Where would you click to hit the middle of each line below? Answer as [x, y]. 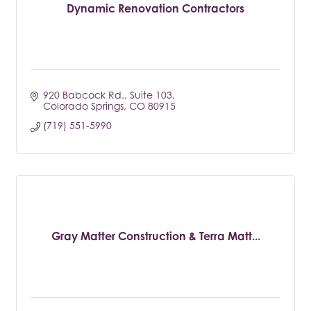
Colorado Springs [83, 106]
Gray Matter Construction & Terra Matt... [155, 236]
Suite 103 [151, 94]
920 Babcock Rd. [83, 94]
